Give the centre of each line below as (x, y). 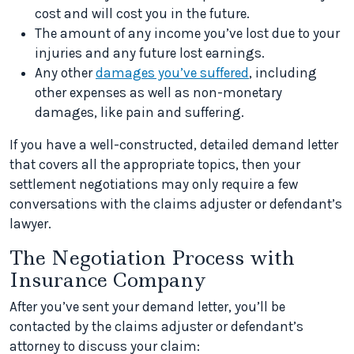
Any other (65, 73)
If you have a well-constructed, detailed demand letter (174, 145)
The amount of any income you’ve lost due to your (187, 33)
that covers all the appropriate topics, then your (155, 164)
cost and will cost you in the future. (142, 13)
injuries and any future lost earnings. (150, 53)
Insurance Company (108, 280)
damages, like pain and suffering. (139, 112)
